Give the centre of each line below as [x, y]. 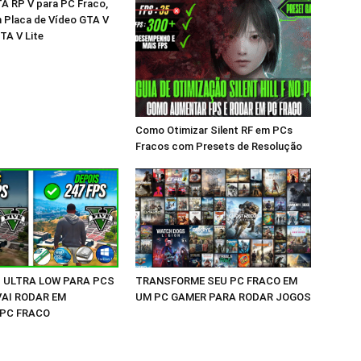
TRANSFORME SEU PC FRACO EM [216, 280]
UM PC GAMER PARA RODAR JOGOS [223, 297]
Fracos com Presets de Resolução [219, 147]
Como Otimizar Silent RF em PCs [214, 131]
